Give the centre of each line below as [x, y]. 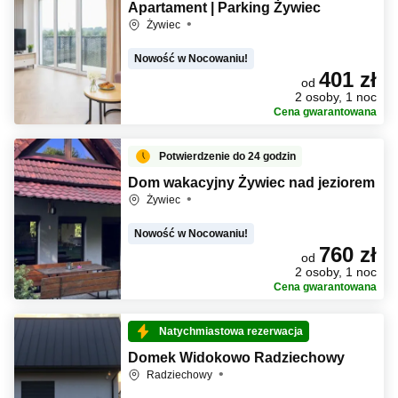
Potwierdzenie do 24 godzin [227, 156]
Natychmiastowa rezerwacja [231, 331]
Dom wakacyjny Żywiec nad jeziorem [251, 183]
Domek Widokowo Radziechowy [236, 358]
